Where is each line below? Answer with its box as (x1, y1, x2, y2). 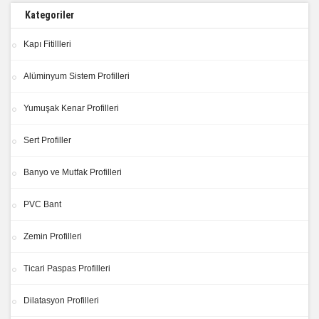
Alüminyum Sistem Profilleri (23, 71, 130, 82)
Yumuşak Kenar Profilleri (23, 103, 119, 114)
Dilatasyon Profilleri (23, 296, 99, 306)
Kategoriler (25, 9, 74, 21)
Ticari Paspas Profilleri (23, 263, 110, 274)
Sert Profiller (23, 135, 71, 146)
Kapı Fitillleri (23, 39, 71, 50)
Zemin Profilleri (23, 231, 82, 242)
